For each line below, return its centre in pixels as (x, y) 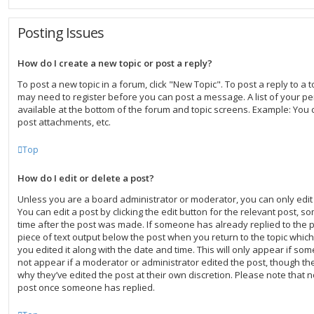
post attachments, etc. (64, 122)
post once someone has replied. (86, 287)
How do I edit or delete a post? (86, 178)
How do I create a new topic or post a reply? (115, 63)
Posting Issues (61, 33)
